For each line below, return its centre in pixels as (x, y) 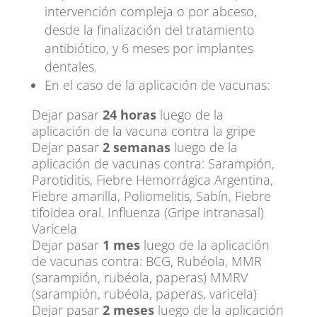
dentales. (70, 67)
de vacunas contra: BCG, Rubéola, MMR (146, 261)
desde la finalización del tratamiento (149, 30)
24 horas (129, 115)
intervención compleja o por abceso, (150, 11)
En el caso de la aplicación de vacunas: (157, 85)
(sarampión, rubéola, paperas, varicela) (144, 294)
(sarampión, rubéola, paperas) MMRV (139, 277)
